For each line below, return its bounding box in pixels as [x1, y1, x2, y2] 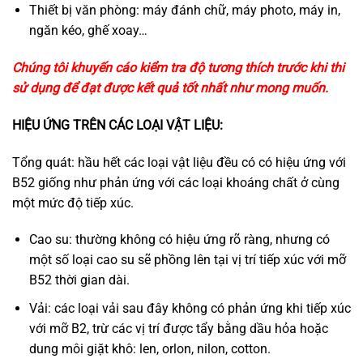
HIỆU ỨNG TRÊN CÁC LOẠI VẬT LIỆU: [12, 117, 223, 133]
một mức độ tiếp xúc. [12, 194, 134, 211]
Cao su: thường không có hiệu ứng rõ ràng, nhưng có [28, 232, 330, 248]
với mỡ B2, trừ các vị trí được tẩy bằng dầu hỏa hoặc [28, 320, 328, 336]
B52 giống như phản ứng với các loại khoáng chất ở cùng [12, 174, 340, 190]
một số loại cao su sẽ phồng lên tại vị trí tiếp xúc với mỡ [28, 252, 346, 268]
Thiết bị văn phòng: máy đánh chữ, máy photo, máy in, [28, 2, 340, 19]
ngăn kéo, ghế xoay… [28, 23, 147, 39]
